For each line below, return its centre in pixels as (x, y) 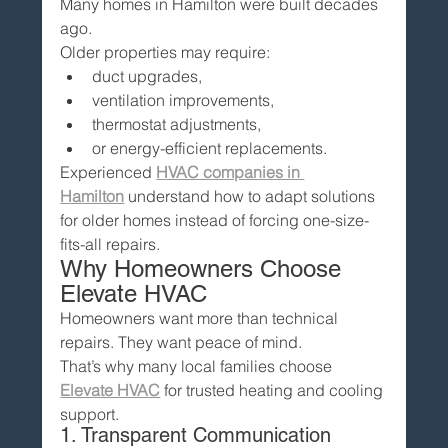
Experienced (108, 171)
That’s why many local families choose (198, 365)
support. (90, 413)
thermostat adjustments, (177, 123)
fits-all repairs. (110, 243)
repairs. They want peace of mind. (181, 341)
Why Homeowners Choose (204, 268)
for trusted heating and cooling (274, 389)
